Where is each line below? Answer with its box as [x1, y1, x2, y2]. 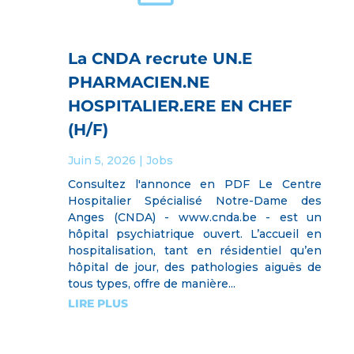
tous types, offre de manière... [68, 276, 236, 291]
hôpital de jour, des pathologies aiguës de [68, 259, 322, 274]
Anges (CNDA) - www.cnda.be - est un [68, 209, 322, 224]
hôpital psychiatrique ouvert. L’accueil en [68, 226, 322, 241]
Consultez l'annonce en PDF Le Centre [68, 176, 322, 191]
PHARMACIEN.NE [68, 72, 210, 92]
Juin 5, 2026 [68, 153, 137, 168]
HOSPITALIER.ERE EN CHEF [68, 96, 293, 115]
